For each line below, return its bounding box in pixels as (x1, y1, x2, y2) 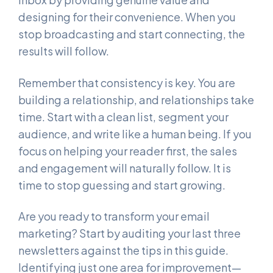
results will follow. (18, 44, 109, 58)
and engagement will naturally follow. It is (18, 160, 231, 175)
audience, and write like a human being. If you (18, 126, 252, 141)
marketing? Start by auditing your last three (18, 226, 241, 241)
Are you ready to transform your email (18, 209, 210, 224)
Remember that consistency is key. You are (18, 75, 235, 90)
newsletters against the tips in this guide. (18, 243, 229, 258)
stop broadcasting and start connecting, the (18, 27, 245, 41)
